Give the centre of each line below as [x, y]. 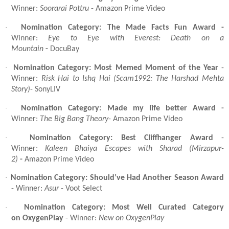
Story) [21, 89]
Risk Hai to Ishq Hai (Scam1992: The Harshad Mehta [133, 78]
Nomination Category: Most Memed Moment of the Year [116, 68]
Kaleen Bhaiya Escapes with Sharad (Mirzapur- [135, 148]
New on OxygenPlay [131, 219]
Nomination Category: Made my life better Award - [123, 108]
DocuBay [66, 49]
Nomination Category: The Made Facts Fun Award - [123, 28]
